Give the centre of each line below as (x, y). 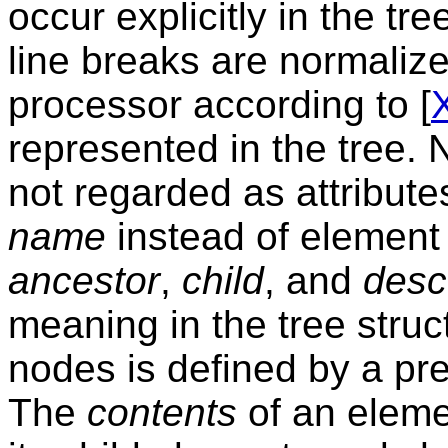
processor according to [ (219, 104)
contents (162, 412)
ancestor (84, 280)
